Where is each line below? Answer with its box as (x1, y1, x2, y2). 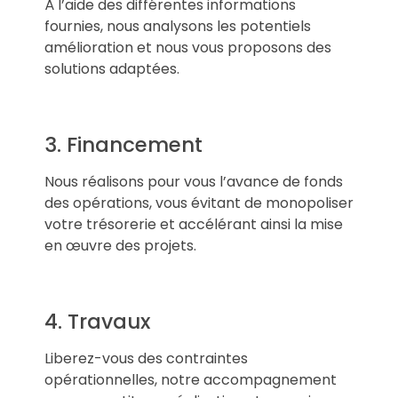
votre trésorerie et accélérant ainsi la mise (44, 213, 343, 235)
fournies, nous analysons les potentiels (44, 15, 311, 36)
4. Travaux (44, 306, 150, 336)
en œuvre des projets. (44, 235, 196, 256)
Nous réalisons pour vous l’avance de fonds (44, 171, 343, 192)
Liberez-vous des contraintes (44, 347, 248, 369)
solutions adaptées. (44, 58, 179, 79)
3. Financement (44, 130, 203, 159)
